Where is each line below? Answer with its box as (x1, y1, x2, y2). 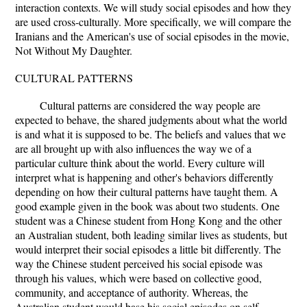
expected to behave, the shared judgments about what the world (15, 112, 287, 127)
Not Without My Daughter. (15, 43, 132, 58)
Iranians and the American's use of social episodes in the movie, (15, 29, 289, 43)
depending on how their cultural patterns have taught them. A (15, 184, 278, 199)
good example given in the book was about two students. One (15, 199, 280, 213)
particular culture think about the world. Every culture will (15, 156, 265, 170)
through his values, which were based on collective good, (15, 271, 262, 285)
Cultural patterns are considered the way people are (40, 98, 260, 112)
